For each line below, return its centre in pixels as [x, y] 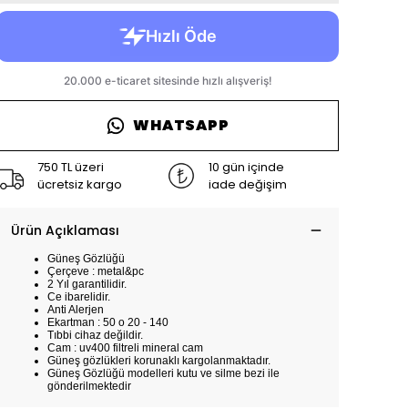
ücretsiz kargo [80, 184]
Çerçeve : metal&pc [96, 271]
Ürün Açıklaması [65, 230]
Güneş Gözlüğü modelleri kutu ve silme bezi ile [163, 373]
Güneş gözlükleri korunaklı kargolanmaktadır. [159, 361]
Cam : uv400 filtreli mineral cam [127, 348]
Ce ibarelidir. [79, 297]
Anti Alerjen [76, 310]
